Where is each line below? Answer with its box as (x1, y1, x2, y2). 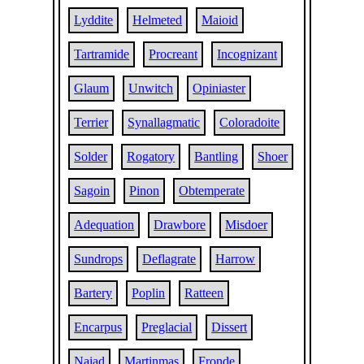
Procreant (149, 47, 198, 61)
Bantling (194, 149, 239, 163)
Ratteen (184, 286, 224, 300)
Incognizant (217, 47, 278, 61)
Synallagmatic (128, 115, 201, 129)
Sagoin (74, 184, 110, 197)
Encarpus (74, 320, 123, 334)
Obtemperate (179, 184, 245, 197)
